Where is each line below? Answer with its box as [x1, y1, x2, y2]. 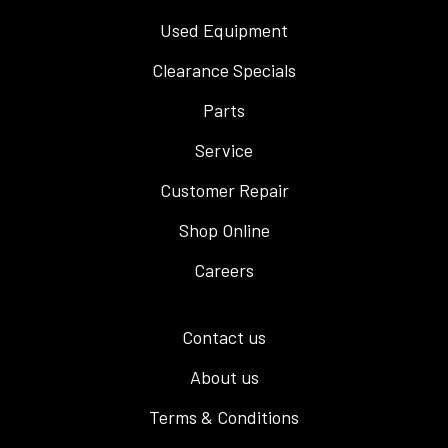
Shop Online [178, 218, 270, 241]
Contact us [182, 325, 266, 348]
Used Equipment [160, 18, 288, 41]
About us [189, 365, 259, 388]
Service [195, 138, 253, 161]
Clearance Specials [152, 58, 296, 81]
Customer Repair [159, 178, 289, 201]
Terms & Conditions [149, 405, 299, 428]
